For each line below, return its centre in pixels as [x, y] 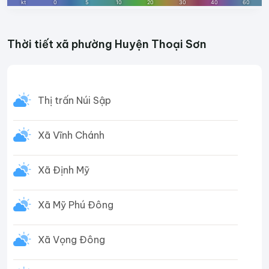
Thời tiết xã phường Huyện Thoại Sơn [107, 44]
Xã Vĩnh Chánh [71, 135]
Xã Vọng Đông [72, 239]
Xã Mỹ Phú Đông [76, 204]
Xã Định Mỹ [64, 170]
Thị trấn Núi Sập [75, 100]
